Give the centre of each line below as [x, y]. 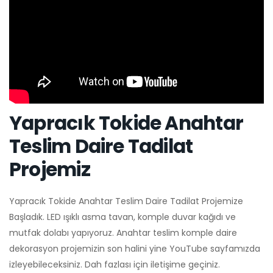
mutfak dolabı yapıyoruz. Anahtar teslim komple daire [123, 233]
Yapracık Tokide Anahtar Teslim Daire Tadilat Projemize [126, 201]
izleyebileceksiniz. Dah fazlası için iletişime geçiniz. [115, 265]
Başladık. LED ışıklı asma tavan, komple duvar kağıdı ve [122, 217]
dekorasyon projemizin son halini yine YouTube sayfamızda [135, 249]
